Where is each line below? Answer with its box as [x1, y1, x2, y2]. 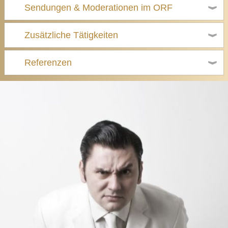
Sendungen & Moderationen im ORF [24, 3, 173, 13]
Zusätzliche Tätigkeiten [24, 30, 118, 40]
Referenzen [24, 58, 72, 68]
